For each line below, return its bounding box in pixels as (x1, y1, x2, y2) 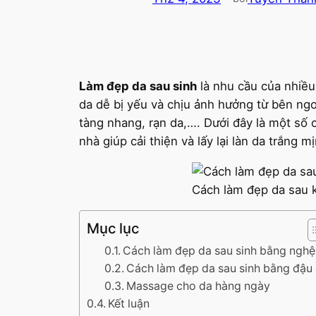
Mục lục (87, 219, 139, 238)
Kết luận (108, 297, 150, 311)
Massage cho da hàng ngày (126, 279, 271, 293)
